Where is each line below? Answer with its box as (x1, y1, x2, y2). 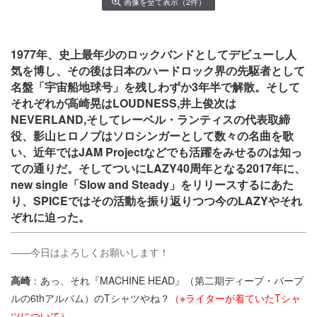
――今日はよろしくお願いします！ (11, 245, 169, 260)
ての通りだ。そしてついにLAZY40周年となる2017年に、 (11, 160, 306, 177)
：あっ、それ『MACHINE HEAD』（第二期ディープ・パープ (30, 273, 304, 288)
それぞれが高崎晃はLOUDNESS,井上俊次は (11, 95, 236, 112)
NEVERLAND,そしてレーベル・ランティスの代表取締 (11, 111, 290, 128)
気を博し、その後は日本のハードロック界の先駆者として (11, 62, 305, 79)
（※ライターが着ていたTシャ (170, 291, 301, 306)
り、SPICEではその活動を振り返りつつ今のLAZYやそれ (11, 192, 302, 209)
